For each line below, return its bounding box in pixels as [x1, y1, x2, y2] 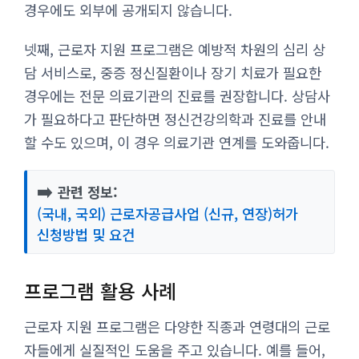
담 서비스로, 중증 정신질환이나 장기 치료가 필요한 [24, 62, 321, 83]
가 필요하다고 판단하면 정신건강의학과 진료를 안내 [24, 108, 326, 129]
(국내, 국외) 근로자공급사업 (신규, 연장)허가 [37, 203, 298, 224]
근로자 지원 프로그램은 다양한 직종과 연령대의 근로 [24, 316, 330, 337]
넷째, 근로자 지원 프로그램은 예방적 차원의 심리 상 [24, 38, 325, 59]
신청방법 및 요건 [37, 224, 135, 244]
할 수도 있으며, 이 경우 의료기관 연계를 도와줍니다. [24, 131, 329, 152]
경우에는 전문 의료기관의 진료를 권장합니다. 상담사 [24, 85, 330, 106]
